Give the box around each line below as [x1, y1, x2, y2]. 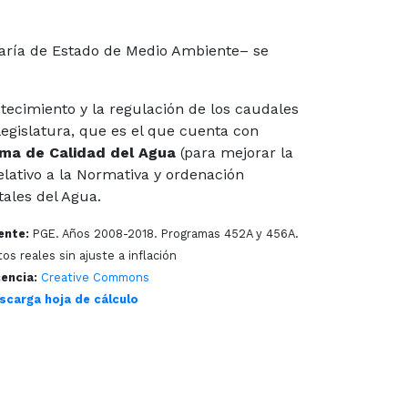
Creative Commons [41, 270, 157, 285]
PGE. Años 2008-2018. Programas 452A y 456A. [29, 227, 299, 241]
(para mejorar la [176, 144, 293, 162]
